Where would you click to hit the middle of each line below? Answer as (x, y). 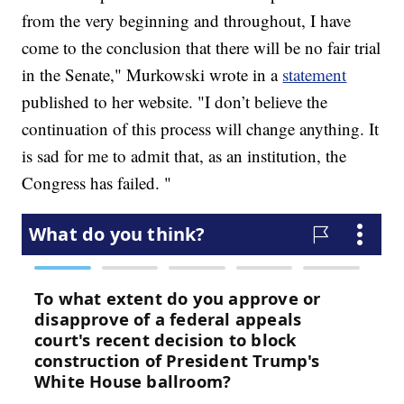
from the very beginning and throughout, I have (187, 21)
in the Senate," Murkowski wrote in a (152, 75)
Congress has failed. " (97, 183)
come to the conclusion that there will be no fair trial (202, 48)
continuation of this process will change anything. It (201, 129)
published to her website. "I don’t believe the (175, 102)
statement (315, 75)
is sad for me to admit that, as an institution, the (184, 156)
